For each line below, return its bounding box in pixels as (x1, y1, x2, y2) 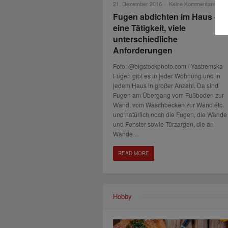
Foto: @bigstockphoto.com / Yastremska (113, 61, 223, 70)
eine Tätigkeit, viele (113, 21, 186, 34)
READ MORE (118, 149, 149, 157)
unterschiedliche (113, 33, 178, 45)
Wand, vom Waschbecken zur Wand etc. (113, 100, 224, 109)
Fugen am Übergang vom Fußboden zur (113, 90, 224, 99)
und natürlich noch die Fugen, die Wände (113, 109, 227, 119)
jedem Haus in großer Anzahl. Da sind (113, 80, 218, 90)
